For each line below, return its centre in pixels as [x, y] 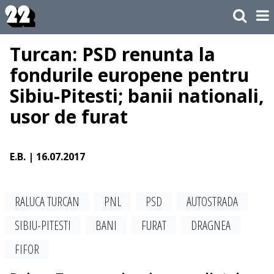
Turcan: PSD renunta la [113, 54]
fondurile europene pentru [129, 75]
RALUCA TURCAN [47, 202]
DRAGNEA [211, 226]
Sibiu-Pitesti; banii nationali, [137, 96]
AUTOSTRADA [212, 202]
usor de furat [69, 117]
